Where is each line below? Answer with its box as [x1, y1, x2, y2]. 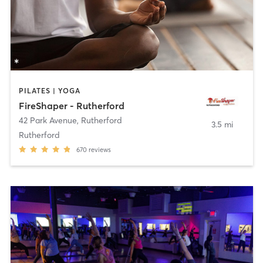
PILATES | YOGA [18, 86, 80, 95]
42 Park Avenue [18, 115, 77, 126]
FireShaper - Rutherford [18, 100, 124, 112]
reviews [88, 146, 111, 154]
